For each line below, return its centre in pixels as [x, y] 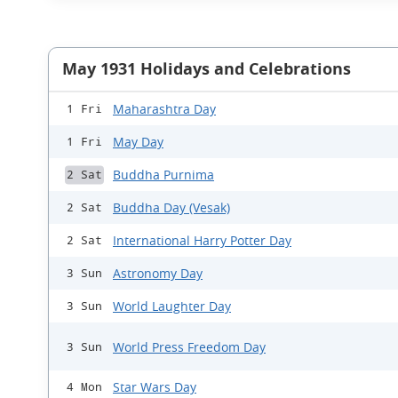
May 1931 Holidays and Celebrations [207, 69]
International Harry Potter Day [202, 241]
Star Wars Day [155, 387]
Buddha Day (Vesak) [171, 208]
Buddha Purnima [163, 175]
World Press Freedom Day [189, 346]
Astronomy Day [158, 274]
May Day [138, 142]
